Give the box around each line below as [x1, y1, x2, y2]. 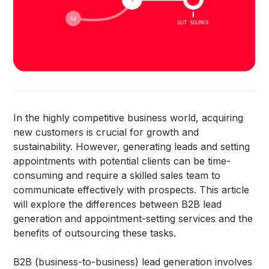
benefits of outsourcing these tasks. [13, 227, 177, 240]
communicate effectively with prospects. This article [13, 184, 250, 196]
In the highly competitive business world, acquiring [13, 112, 244, 124]
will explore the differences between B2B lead [13, 198, 222, 211]
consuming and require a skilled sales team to [13, 169, 221, 182]
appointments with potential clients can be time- [13, 155, 231, 168]
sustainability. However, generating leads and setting [13, 141, 250, 153]
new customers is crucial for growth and [13, 126, 199, 139]
